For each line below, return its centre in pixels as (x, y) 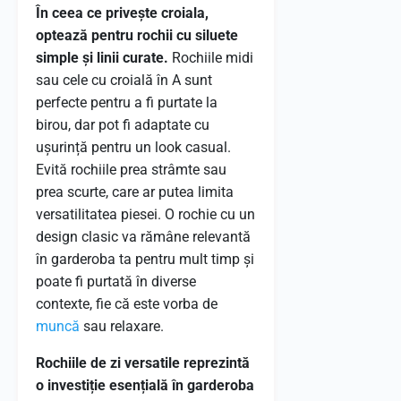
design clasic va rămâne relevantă (143, 237)
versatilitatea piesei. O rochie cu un (145, 214)
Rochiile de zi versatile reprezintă (143, 363)
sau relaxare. (122, 326)
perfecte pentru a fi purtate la (127, 102)
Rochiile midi (213, 58)
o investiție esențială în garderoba (145, 385)
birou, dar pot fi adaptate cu (123, 125)
